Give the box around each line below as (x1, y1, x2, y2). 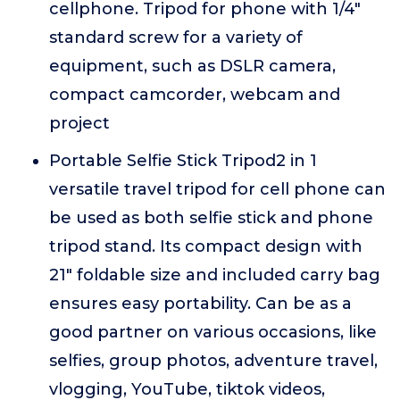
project (49, 113, 110, 133)
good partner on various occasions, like (49, 322, 377, 342)
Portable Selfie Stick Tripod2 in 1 (49, 151, 317, 171)
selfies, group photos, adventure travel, (49, 351, 378, 371)
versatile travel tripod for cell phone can (49, 179, 386, 199)
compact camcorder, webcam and (49, 85, 340, 104)
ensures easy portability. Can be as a (49, 294, 352, 313)
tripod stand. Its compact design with (49, 237, 362, 256)
